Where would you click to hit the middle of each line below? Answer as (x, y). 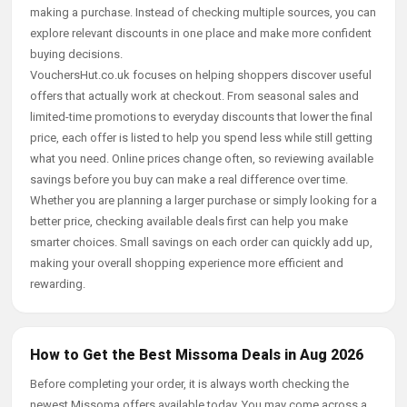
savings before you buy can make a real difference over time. (189, 179)
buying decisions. (76, 54)
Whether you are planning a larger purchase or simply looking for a (203, 200)
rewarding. (58, 284)
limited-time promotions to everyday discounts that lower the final (201, 117)
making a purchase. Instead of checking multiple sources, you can (203, 12)
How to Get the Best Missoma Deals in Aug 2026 (197, 355)
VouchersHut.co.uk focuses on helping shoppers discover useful (201, 75)
